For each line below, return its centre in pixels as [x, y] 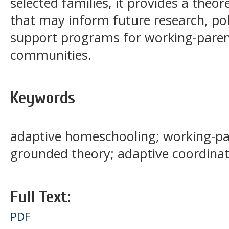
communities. [51, 54]
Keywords [43, 98]
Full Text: [40, 197]
